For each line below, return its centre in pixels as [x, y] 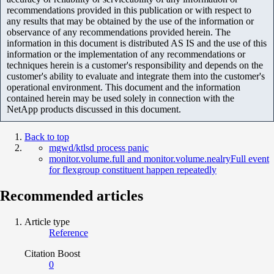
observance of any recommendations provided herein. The [119, 32]
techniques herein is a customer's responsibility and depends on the [135, 65]
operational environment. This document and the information [124, 87]
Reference [68, 232]
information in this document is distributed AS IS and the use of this [137, 43]
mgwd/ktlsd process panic [99, 147]
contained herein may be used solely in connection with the [120, 98]
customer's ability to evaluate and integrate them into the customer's [136, 76]
